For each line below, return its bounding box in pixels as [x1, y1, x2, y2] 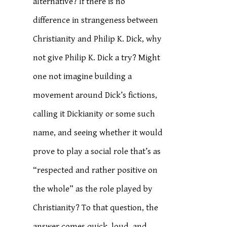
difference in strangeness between [33, 15, 159, 25]
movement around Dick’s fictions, [33, 90, 158, 100]
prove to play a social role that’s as [33, 146, 161, 157]
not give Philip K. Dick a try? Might [33, 53, 161, 63]
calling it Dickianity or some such [33, 109, 156, 119]
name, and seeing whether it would [33, 128, 163, 138]
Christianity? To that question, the [33, 203, 159, 213]
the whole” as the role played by [33, 184, 153, 194]
